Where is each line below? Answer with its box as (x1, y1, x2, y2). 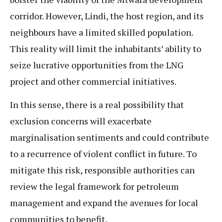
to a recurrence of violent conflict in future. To (10, 147, 197, 160)
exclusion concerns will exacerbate (10, 114, 152, 127)
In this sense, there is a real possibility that (10, 98, 184, 111)
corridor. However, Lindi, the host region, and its (10, 9, 204, 22)
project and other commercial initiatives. (10, 75, 178, 87)
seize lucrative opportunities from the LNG (10, 58, 183, 71)
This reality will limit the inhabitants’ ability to (10, 42, 201, 55)
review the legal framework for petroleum (10, 180, 179, 192)
